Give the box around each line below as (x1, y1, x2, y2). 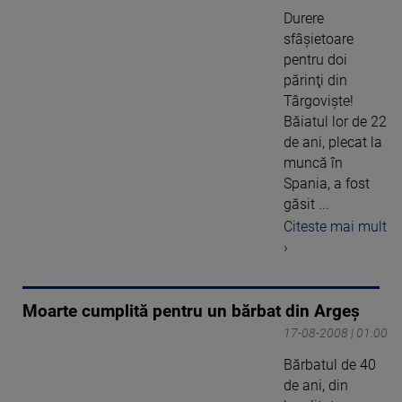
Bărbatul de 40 (284, 355, 376, 373)
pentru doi (284, 51, 347, 69)
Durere (284, 10, 324, 28)
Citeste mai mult (284, 217, 387, 235)
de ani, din (284, 376, 348, 394)
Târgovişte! (284, 92, 354, 110)
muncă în (284, 154, 343, 172)
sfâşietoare (284, 31, 354, 48)
